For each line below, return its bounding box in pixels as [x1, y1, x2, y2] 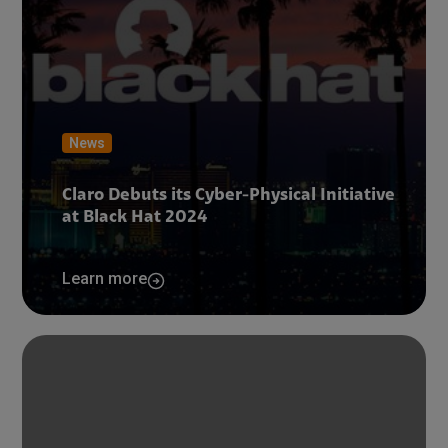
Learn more [62, 269, 148, 288]
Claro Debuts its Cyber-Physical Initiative [62, 187, 396, 205]
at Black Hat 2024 [62, 209, 208, 227]
